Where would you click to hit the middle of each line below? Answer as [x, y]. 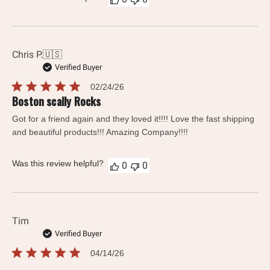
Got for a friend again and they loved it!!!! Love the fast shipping [133, 119]
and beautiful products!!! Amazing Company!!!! [100, 132]
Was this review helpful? [58, 164]
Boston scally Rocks [57, 102]
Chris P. [27, 55]
